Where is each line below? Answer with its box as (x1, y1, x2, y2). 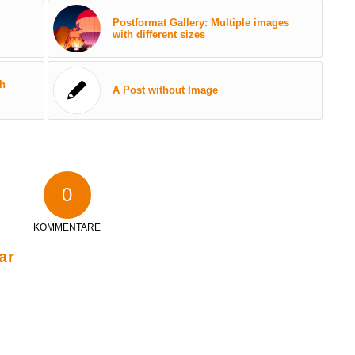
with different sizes (112, 29, 205, 41)
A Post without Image (112, 84, 218, 97)
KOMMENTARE (33, 222, 101, 234)
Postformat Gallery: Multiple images (112, 17, 289, 29)
